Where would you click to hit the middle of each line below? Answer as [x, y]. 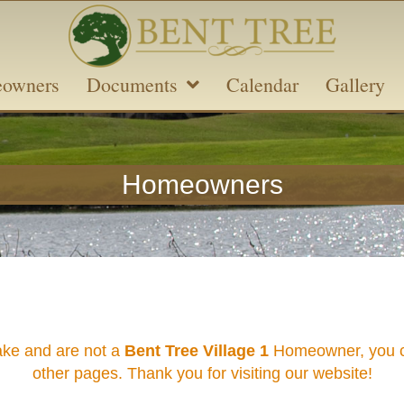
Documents [132, 84]
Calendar [262, 84]
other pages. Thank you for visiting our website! [202, 373]
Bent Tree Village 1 [194, 351]
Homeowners [202, 184]
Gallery [355, 84]
